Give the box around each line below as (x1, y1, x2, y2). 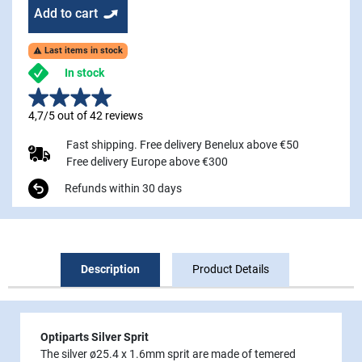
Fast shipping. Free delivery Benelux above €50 (66, 137, 300, 151)
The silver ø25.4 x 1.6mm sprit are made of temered (40, 347, 296, 360)
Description (81, 262, 140, 276)
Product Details (192, 262, 269, 276)
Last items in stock (41, 44, 123, 56)
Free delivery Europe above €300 (66, 154, 229, 168)
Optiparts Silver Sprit (40, 330, 149, 343)
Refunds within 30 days (65, 181, 182, 195)
